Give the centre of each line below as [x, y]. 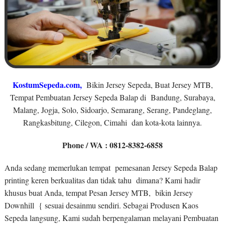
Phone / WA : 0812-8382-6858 [113, 145]
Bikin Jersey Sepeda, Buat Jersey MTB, [149, 85]
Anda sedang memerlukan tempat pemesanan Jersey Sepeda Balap [112, 168]
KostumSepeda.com [46, 85]
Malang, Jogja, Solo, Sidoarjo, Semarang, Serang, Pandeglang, [113, 110]
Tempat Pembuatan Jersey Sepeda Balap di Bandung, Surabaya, [113, 97]
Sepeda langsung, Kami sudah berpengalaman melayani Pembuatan [111, 218]
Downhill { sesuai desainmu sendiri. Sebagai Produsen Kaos [101, 205]
